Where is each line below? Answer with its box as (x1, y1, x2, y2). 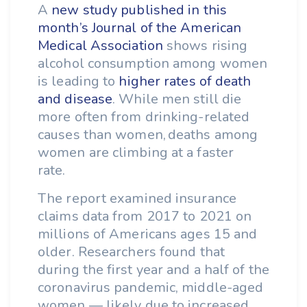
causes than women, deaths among (38, 125, 258, 144)
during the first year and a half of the (38, 260, 269, 279)
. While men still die (112, 90, 242, 108)
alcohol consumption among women (38, 54, 268, 73)
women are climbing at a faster (38, 143, 234, 162)
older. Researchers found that (38, 243, 225, 261)
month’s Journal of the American (38, 19, 242, 37)
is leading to (38, 72, 119, 90)
